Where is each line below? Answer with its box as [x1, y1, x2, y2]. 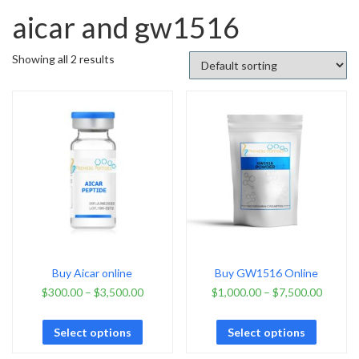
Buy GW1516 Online [215, 266, 319, 280]
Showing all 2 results [12, 51, 115, 66]
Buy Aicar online [52, 266, 133, 280]
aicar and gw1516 [12, 9, 240, 45]
